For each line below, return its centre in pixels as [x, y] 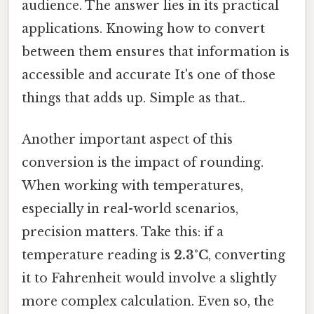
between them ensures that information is [156, 52]
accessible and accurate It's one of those [149, 75]
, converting [247, 255]
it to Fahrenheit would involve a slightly [149, 278]
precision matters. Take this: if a [123, 232]
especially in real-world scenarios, [130, 209]
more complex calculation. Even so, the [148, 301]
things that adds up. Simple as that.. [134, 98]
